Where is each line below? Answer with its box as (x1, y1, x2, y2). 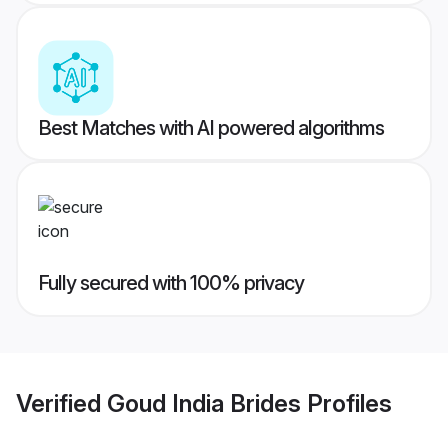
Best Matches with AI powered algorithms (38, 116, 384, 141)
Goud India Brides (107, 388, 301, 418)
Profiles (301, 388, 392, 418)
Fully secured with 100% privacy (38, 271, 304, 296)
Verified (16, 388, 107, 418)
